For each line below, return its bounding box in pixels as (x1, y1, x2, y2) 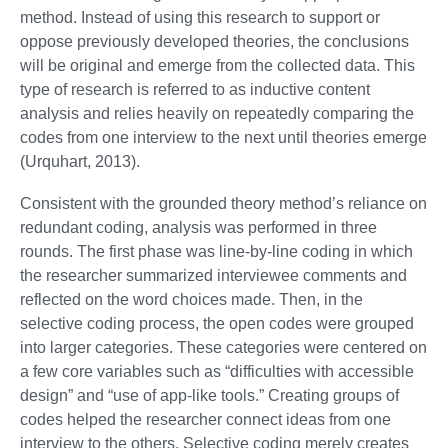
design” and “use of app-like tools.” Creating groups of (20, 387, 399, 405)
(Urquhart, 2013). (20, 153, 140, 171)
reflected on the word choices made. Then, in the (20, 291, 363, 309)
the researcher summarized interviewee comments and (20, 267, 407, 285)
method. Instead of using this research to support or (20, 9, 380, 27)
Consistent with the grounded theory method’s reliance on (20, 195, 427, 213)
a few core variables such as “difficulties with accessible (20, 363, 414, 381)
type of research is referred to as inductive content (20, 81, 370, 99)
